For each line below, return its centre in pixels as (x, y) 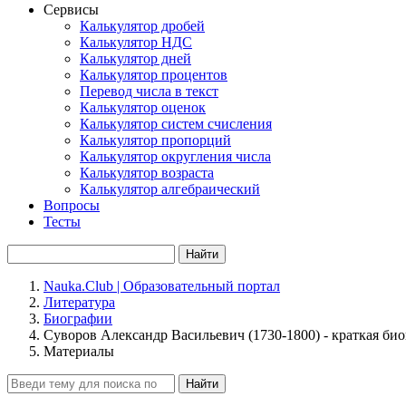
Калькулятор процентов (154, 75)
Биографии (78, 319)
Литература (79, 302)
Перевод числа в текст (149, 91)
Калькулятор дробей (142, 26)
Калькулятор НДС (136, 42)
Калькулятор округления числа (175, 156)
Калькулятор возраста (147, 173)
